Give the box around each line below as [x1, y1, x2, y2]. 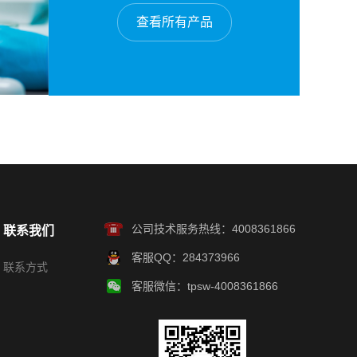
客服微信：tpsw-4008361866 [131, 280, 278, 293]
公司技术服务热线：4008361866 [131, 222, 296, 236]
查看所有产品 [135, 14, 213, 29]
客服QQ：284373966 [131, 251, 240, 265]
